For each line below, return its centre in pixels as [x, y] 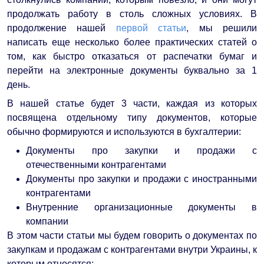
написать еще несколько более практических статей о [132, 42]
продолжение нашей [62, 28]
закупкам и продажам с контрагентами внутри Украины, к [132, 249]
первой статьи [151, 28]
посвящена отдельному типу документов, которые [132, 117]
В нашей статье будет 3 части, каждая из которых [132, 103]
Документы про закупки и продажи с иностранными [141, 179]
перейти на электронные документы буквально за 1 [132, 70]
